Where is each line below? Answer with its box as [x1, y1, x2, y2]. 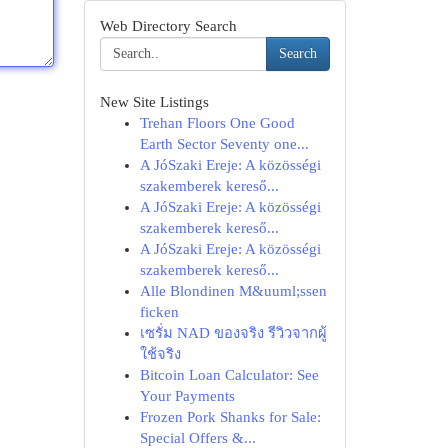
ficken [139, 304, 179, 320]
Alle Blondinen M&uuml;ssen [139, 283, 327, 299]
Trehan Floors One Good [139, 115, 295, 131]
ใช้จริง [139, 346, 181, 362]
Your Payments [139, 388, 235, 404]
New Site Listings [99, 94, 209, 110]
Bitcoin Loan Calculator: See [139, 367, 319, 383]
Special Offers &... [139, 430, 256, 446]
